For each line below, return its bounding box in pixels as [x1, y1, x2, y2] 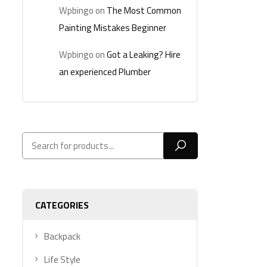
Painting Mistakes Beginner [59, 21, 166, 35]
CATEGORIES [35, 197, 89, 212]
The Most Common [107, 4, 181, 18]
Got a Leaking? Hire [107, 47, 181, 61]
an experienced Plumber [59, 64, 151, 79]
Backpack [44, 229, 80, 243]
